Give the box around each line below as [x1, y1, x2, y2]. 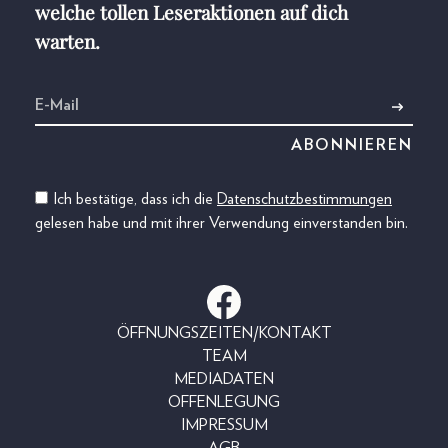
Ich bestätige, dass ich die [53, 191, 217, 208]
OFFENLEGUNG [168, 393, 280, 410]
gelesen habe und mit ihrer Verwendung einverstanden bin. [35, 215, 408, 232]
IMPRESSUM [180, 416, 268, 433]
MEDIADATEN [174, 370, 274, 387]
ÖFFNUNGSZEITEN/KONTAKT [116, 324, 332, 341]
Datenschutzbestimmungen [217, 191, 392, 208]
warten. [35, 28, 100, 55]
